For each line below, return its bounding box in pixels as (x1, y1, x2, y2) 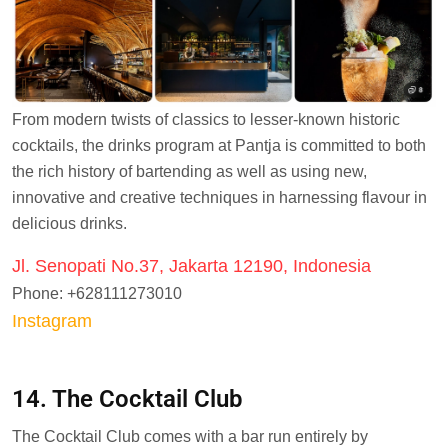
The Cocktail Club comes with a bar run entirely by (12, 427, 368, 445)
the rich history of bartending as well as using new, (12, 162, 367, 180)
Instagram (12, 310, 92, 331)
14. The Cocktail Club (12, 385, 243, 414)
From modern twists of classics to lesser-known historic (12, 110, 400, 128)
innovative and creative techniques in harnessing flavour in (12, 188, 427, 206)
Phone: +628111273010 (12, 284, 182, 302)
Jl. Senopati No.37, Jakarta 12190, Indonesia (12, 255, 371, 276)
